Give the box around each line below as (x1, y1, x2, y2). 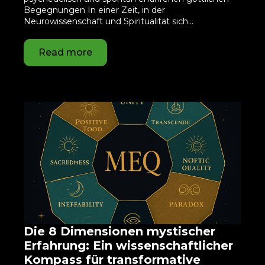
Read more (38, 47, 92, 58)
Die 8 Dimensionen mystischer (24, 224, 215, 238)
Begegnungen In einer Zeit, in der (24, 5, 165, 15)
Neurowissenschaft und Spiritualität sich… (24, 16, 193, 27)
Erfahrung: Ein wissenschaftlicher (24, 238, 233, 253)
